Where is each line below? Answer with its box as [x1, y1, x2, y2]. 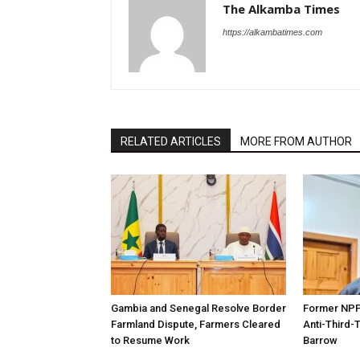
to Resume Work [111, 334, 190, 346]
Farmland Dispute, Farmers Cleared [111, 318, 280, 330]
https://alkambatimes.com [223, 27, 322, 37]
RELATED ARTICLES [121, 135, 221, 148]
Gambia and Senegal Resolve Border [111, 302, 286, 314]
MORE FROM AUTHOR [240, 135, 352, 148]
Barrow [303, 334, 337, 346]
